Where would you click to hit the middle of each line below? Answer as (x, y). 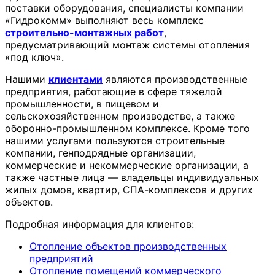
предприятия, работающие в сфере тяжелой (114, 92)
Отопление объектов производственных (128, 246)
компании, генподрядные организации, (100, 153)
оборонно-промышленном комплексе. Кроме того (127, 129)
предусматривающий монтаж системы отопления (127, 45)
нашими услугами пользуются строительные (115, 141)
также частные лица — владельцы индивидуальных (132, 178)
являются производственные (175, 79)
